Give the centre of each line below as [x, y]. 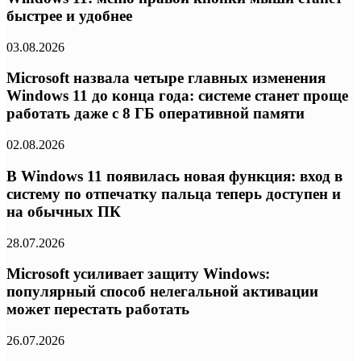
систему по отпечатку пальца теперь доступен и [174, 193]
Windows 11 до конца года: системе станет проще [177, 96]
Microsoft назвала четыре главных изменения [166, 78]
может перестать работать [98, 309]
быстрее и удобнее [69, 15]
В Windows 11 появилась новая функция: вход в [174, 176]
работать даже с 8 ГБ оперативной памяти [156, 114]
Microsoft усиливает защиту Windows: [138, 274]
